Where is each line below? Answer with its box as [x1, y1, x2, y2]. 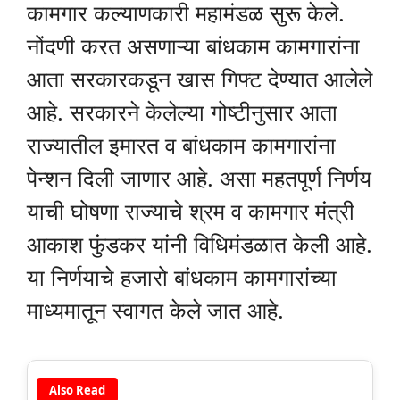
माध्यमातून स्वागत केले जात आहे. [27, 294, 284, 325]
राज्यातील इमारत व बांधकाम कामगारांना [27, 129, 336, 160]
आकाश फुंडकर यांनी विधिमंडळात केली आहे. [27, 228, 372, 259]
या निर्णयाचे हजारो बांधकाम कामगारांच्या [27, 261, 337, 292]
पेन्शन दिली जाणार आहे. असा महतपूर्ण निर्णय [27, 162, 371, 193]
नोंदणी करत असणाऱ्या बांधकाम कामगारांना [27, 29, 360, 61]
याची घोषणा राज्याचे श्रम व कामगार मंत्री [27, 195, 354, 226]
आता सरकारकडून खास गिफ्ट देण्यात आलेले [27, 62, 372, 94]
